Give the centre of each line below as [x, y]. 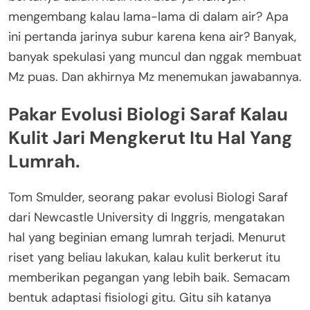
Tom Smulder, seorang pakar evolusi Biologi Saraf [148, 198]
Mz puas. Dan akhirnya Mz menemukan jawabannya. [155, 77]
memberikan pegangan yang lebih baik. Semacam [149, 278]
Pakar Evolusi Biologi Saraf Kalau [148, 114]
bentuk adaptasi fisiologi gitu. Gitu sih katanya [140, 298]
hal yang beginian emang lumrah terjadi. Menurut [147, 238]
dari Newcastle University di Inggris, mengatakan [146, 218]
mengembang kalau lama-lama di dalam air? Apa [148, 17]
